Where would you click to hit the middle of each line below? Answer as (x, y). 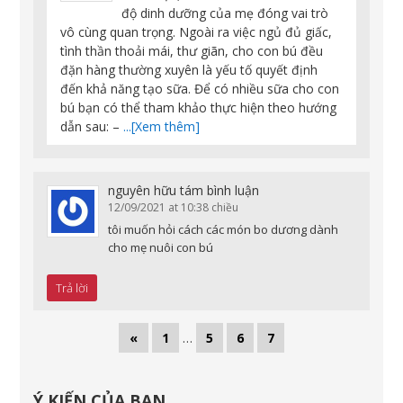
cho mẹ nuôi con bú (161, 248)
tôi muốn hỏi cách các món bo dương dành (224, 230)
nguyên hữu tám (156, 191)
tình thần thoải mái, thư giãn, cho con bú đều (192, 51)
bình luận (233, 191)
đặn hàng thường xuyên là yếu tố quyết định (189, 70)
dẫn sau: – (92, 127)
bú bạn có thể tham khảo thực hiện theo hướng (199, 108)
